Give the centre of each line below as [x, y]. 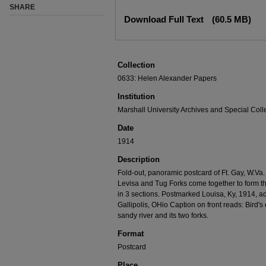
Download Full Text [165, 19]
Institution [136, 96]
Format [131, 234]
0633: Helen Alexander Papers [167, 78]
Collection [136, 65]
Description [139, 159]
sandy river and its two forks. [163, 216]
